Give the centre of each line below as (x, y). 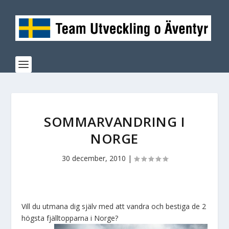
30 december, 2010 (94, 158)
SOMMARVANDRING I (114, 122)
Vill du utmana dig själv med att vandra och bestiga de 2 (114, 206)
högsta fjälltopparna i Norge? (70, 218)
